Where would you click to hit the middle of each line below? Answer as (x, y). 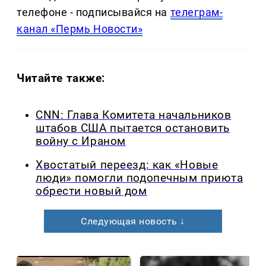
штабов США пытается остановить (133, 128)
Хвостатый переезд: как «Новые (127, 165)
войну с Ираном (81, 141)
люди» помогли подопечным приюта (140, 178)
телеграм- (197, 12)
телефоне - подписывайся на (94, 12)
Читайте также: (61, 78)
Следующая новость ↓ (133, 221)
